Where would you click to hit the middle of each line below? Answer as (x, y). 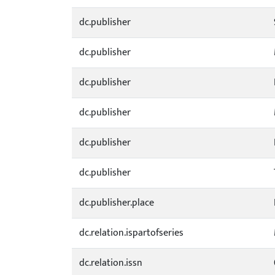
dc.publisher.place (117, 203)
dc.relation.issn (111, 263)
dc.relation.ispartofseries (131, 233)
